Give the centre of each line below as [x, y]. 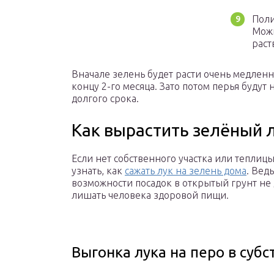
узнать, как [98, 171]
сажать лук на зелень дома [186, 171]
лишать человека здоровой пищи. [150, 195]
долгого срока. [105, 99]
